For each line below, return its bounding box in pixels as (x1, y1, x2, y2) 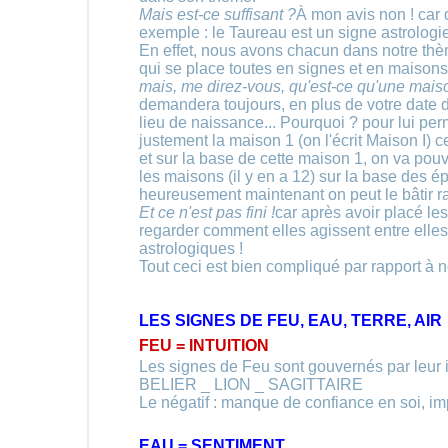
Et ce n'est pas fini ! (139, 204, 275, 221)
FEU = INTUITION (139, 337, 269, 354)
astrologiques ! (139, 240, 243, 257)
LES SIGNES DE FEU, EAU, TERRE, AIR (139, 312, 442, 329)
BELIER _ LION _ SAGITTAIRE (139, 376, 363, 393)
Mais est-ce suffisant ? (139, 6, 296, 23)
